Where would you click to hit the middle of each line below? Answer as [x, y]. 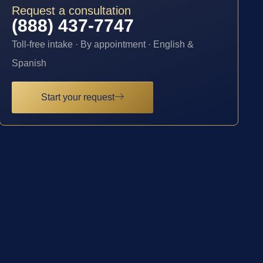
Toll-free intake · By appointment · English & [103, 45]
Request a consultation [72, 11]
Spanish [29, 63]
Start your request [78, 97]
